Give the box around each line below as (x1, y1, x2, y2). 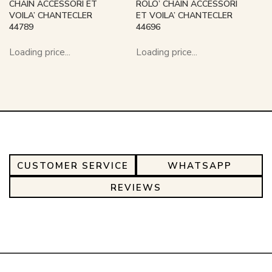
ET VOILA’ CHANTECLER (136, 10, 233, 22)
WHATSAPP (167, 160, 232, 172)
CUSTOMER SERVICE (16, 160, 129, 172)
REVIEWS (110, 182, 161, 194)
